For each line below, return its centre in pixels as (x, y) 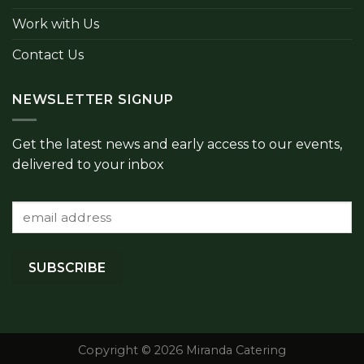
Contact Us (48, 55)
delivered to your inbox (88, 164)
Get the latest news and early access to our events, (177, 144)
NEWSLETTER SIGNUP (93, 100)
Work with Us (56, 24)
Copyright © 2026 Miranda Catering (182, 350)
